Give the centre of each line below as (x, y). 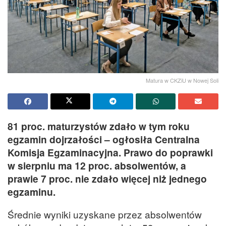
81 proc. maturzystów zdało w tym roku (99, 126)
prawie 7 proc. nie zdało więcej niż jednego (107, 178)
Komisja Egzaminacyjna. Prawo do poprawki (110, 152)
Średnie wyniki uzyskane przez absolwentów (105, 214)
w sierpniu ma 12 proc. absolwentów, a (97, 165)
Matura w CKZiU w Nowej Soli (182, 80)
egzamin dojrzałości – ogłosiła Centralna (104, 139)
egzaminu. (32, 191)
